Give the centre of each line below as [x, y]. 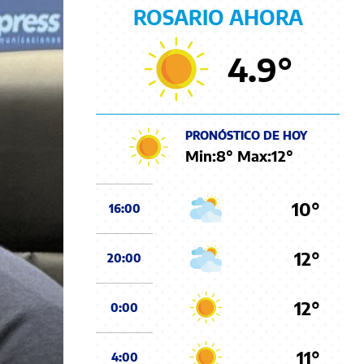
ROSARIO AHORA [218, 17]
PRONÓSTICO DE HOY [246, 135]
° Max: [249, 155]
